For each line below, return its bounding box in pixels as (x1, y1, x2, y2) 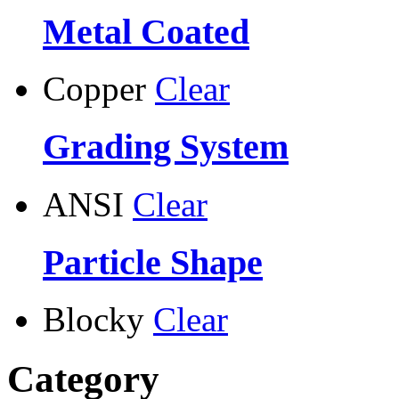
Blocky (43, 300, 144, 339)
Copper (43, 69, 146, 109)
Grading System (43, 126, 289, 167)
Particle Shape (43, 241, 263, 282)
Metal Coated (43, 11, 249, 52)
